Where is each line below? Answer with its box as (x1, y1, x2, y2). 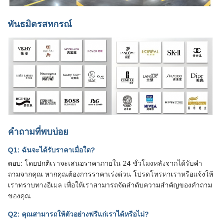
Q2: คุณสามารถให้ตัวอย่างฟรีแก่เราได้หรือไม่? (8, 210, 149, 218)
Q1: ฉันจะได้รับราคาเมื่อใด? (8, 146, 95, 154)
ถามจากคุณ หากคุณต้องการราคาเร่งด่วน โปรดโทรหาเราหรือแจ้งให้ (8, 170, 213, 178)
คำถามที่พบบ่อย (8, 126, 69, 137)
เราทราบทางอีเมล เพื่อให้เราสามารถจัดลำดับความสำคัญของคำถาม (8, 181, 212, 189)
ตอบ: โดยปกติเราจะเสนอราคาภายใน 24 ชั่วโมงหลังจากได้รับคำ (8, 159, 202, 167)
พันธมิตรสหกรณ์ (8, 19, 72, 30)
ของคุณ (8, 191, 31, 200)
